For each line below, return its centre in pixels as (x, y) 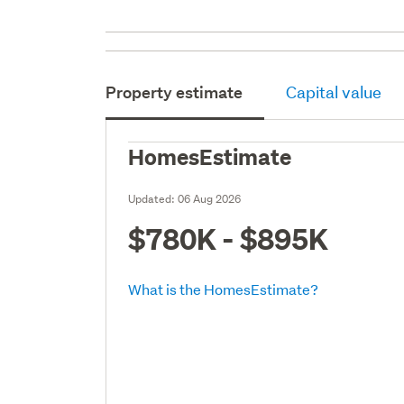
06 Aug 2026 (210, 198)
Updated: (153, 198)
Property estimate (174, 92)
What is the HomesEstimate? (224, 289)
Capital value (334, 92)
